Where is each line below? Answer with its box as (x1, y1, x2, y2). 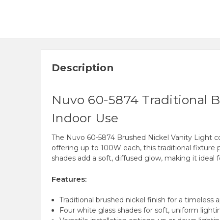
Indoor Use (52, 110, 119, 126)
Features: (52, 174, 86, 184)
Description (52, 62, 113, 74)
